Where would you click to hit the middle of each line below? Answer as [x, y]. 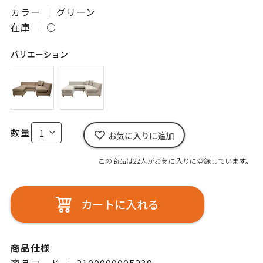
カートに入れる [120, 205]
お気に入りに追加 [141, 135]
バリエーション [39, 54]
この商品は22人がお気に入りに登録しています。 [176, 161]
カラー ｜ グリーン [53, 12]
